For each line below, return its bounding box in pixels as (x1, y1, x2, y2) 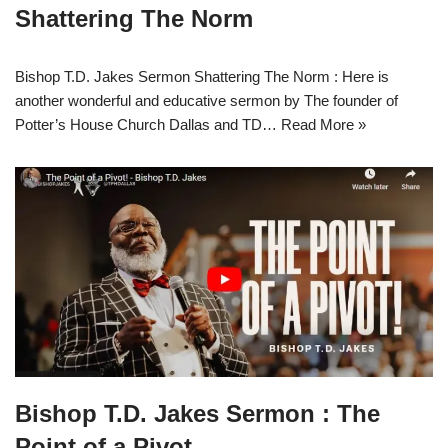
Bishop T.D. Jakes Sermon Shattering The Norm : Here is (15, 67, 389, 85)
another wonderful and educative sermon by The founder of (15, 91, 398, 109)
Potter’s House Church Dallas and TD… (15, 115, 281, 133)
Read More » (281, 115, 366, 133)
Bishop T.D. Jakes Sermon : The (15, 399, 380, 427)
